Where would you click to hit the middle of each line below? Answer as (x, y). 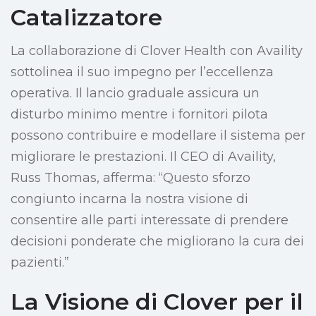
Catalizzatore (86, 18)
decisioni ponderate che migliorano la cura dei (157, 242)
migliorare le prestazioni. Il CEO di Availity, (143, 157)
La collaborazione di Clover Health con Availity (157, 51)
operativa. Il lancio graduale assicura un (135, 93)
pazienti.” (40, 263)
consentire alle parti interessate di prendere (150, 220)
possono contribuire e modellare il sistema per (158, 136)
